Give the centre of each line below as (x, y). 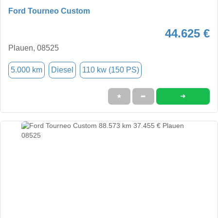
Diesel (62, 70)
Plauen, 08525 (34, 48)
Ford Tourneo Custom (49, 11)
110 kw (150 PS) (111, 70)
